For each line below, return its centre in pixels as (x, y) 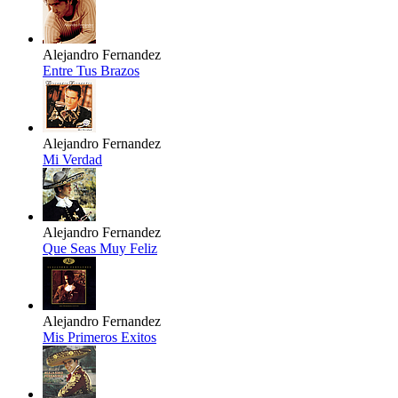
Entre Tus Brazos (91, 71)
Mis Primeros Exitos (99, 338)
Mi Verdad (72, 160)
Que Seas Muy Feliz (100, 249)
